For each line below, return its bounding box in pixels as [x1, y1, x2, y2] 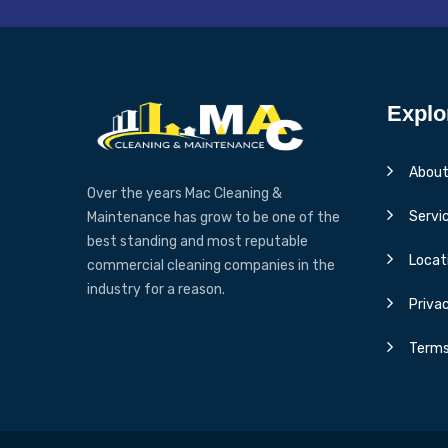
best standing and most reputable [87, 232, 308, 250]
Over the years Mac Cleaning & [87, 184, 282, 202]
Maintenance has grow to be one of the [87, 208, 340, 226]
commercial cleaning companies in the [87, 256, 335, 274]
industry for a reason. [87, 280, 225, 298]
